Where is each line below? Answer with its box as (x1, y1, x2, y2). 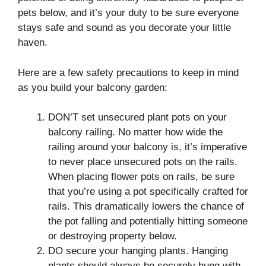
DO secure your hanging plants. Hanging (48, 245, 228, 257)
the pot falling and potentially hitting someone (48, 216, 248, 227)
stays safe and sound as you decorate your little (18, 22, 231, 34)
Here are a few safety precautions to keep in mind (18, 66, 239, 78)
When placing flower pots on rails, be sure (48, 171, 235, 183)
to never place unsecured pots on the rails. (48, 156, 237, 168)
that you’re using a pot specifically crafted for (48, 186, 248, 198)
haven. (18, 37, 47, 49)
